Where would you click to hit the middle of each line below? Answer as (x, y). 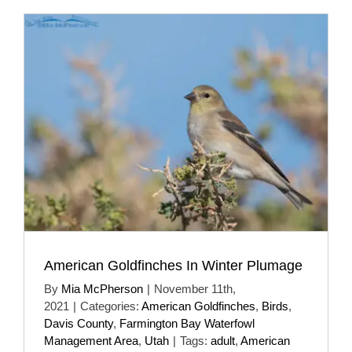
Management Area (91, 340)
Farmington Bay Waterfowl (187, 323)
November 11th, (195, 288)
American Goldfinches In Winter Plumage (173, 265)
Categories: (111, 306)
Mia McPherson (102, 288)
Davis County (79, 323)
